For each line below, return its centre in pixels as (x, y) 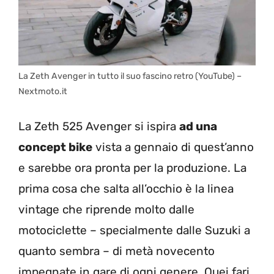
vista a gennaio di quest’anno (173, 147)
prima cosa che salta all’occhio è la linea (126, 189)
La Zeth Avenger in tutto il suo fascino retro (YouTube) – (130, 76)
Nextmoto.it (43, 91)
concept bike (55, 147)
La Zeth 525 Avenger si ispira (99, 127)
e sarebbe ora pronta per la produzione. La (132, 168)
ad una (198, 127)
